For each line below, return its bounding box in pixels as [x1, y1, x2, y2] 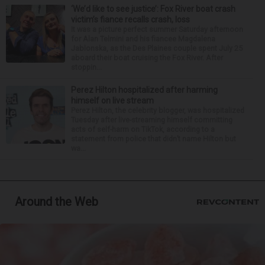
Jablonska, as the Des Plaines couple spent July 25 [71, 43, 243, 53]
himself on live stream [71, 95, 154, 105]
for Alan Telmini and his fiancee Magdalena [71, 34, 215, 43]
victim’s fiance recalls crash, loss [71, 14, 190, 24]
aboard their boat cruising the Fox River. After [71, 53, 223, 62]
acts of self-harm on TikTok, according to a [71, 124, 215, 134]
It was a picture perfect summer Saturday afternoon [71, 24, 243, 34]
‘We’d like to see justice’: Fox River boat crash [71, 4, 235, 14]
